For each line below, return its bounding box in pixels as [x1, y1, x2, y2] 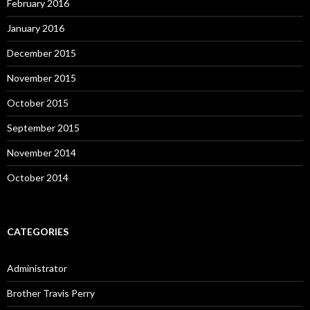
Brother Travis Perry [7, 287, 95, 300]
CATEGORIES [7, 226, 69, 238]
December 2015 [7, 47, 76, 60]
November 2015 [7, 72, 76, 84]
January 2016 [7, 22, 64, 35]
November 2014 [7, 147, 76, 159]
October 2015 [7, 97, 69, 109]
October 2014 [7, 172, 69, 184]
